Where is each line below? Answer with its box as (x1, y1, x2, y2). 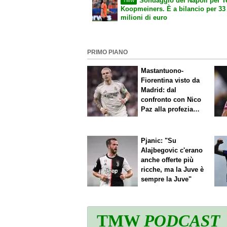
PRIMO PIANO (87, 49, 128, 55)
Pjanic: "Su (141, 137, 177, 145)
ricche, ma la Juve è (141, 166, 204, 174)
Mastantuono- (141, 66, 184, 74)
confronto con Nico (141, 95, 202, 103)
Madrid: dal (141, 86, 177, 94)
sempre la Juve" (141, 175, 192, 183)
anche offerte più (141, 156, 194, 164)
